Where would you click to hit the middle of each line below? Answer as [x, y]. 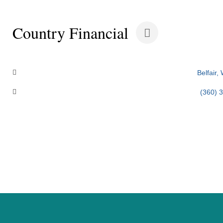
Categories [32, 47]
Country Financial [70, 32]
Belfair [207, 72]
